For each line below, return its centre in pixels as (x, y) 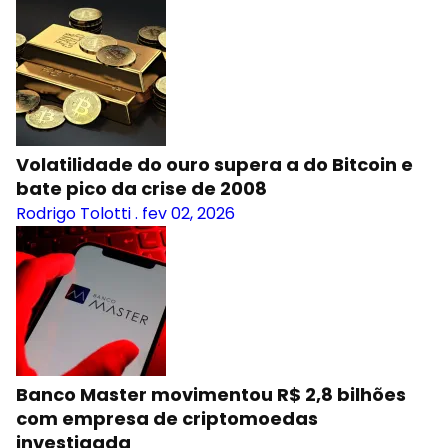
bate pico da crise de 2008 (141, 188)
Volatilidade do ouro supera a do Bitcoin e (214, 164)
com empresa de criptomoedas (167, 418)
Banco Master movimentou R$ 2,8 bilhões (211, 394)
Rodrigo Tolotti (73, 213)
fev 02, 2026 (188, 213)
